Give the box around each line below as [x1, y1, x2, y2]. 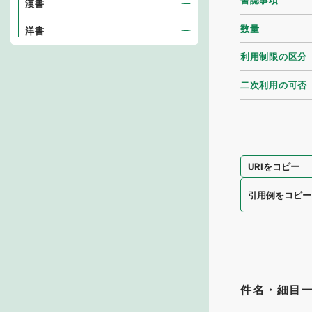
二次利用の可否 [240, 79, 307, 91]
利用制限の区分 [240, 51, 307, 63]
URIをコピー [248, 160, 300, 172]
